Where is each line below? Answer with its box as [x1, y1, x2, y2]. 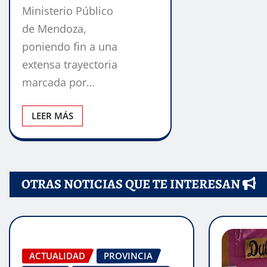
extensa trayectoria [22, 57, 117, 72]
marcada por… [22, 75, 95, 90]
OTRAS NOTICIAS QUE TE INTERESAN [21, 175, 243, 194]
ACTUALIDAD [29, 250, 85, 262]
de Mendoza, [22, 21, 86, 36]
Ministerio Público [22, 4, 113, 18]
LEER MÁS [32, 110, 73, 122]
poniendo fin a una [22, 39, 117, 54]
